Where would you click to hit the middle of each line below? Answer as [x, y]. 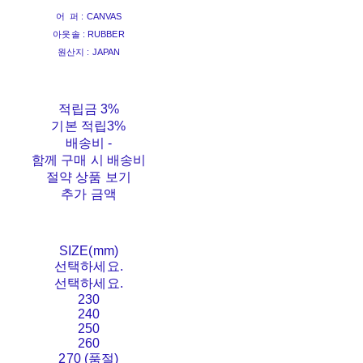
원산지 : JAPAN [89, 52]
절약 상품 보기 [89, 177]
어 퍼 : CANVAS [89, 17]
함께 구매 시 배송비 [89, 160]
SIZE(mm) [89, 251]
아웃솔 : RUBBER [89, 34]
